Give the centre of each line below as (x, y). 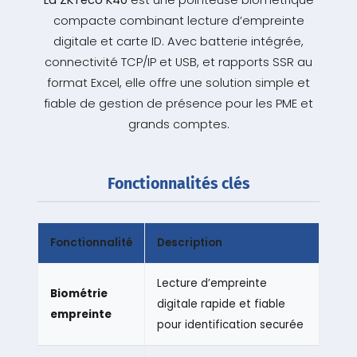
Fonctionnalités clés (178, 184)
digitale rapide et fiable (221, 304)
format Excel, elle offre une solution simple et (178, 83)
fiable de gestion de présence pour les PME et (178, 104)
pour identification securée (230, 325)
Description (189, 243)
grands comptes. (178, 125)
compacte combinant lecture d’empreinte (178, 21)
